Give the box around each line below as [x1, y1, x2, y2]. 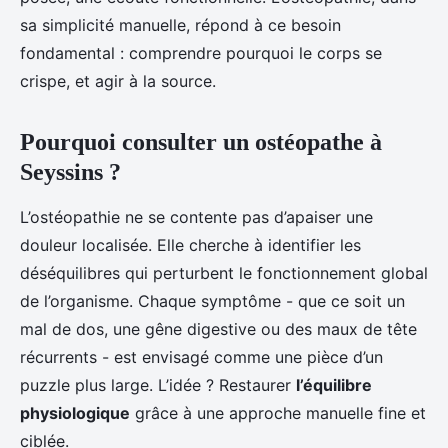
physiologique [20, 403, 130, 423]
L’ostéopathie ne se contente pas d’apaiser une [20, 207, 373, 227]
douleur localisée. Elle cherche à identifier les [20, 235, 361, 255]
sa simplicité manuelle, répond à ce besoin [20, 15, 341, 35]
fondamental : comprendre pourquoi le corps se [20, 43, 382, 63]
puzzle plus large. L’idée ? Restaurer [20, 375, 296, 395]
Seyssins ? [20, 159, 121, 185]
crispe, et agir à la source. [20, 71, 216, 91]
